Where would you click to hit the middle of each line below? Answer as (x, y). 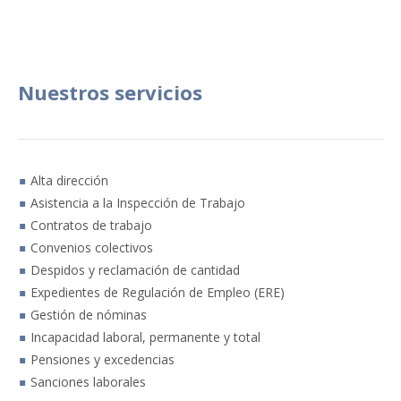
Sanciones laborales (86, 381)
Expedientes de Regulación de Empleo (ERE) (156, 292)
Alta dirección (68, 180)
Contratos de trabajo (90, 225)
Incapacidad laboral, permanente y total (144, 337)
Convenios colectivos (90, 247)
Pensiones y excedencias (101, 359)
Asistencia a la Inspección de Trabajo (136, 202)
